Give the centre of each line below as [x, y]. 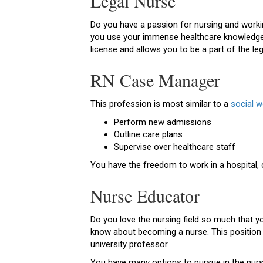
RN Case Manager [156, 80]
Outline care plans [149, 135]
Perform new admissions [163, 122]
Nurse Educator [145, 196]
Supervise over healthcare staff [175, 147]
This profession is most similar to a [161, 104]
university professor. [130, 245]
